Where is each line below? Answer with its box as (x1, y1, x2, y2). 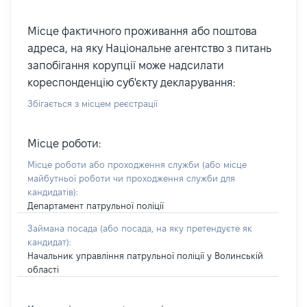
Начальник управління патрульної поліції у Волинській (27, 251, 263, 260)
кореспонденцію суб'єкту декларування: (27, 77, 235, 88)
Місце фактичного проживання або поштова (27, 25, 257, 37)
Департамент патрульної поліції (27, 201, 164, 210)
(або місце (202, 160, 247, 169)
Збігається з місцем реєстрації (27, 99, 158, 108)
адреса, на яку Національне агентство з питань (27, 42, 271, 54)
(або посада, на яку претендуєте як (100, 223, 252, 233)
